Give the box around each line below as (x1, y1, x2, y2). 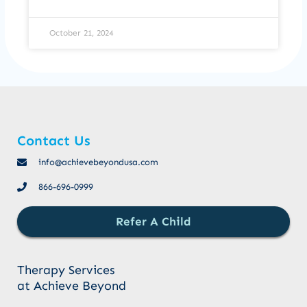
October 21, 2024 (49, 27, 113, 38)
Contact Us (17, 132, 90, 149)
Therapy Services (17, 262, 115, 278)
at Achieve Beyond (17, 278, 126, 293)
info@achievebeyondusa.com (38, 156, 158, 167)
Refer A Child (116, 214, 191, 228)
